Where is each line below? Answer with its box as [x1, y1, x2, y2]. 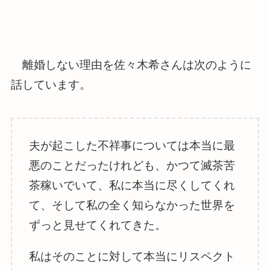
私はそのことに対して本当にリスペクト [29, 250, 236, 263]
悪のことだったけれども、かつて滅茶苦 [29, 159, 236, 172]
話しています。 [10, 78, 91, 92]
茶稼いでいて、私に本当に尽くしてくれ [29, 178, 236, 192]
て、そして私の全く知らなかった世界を [29, 198, 236, 212]
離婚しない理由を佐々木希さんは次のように [10, 58, 251, 72]
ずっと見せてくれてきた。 [29, 218, 167, 231]
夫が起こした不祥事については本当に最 [29, 139, 236, 152]
